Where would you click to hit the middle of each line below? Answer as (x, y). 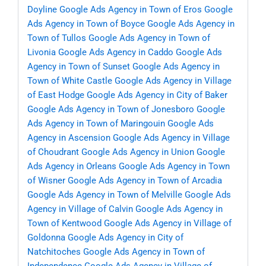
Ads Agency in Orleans (72, 167)
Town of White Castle (70, 81)
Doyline (42, 10)
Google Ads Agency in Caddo (116, 53)
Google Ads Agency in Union (138, 152)
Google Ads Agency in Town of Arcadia (145, 181)
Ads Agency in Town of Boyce (86, 24)
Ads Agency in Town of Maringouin (96, 124)
